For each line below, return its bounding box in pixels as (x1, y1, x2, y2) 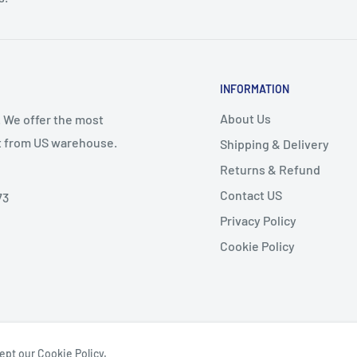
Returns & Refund (220, 161, 320, 177)
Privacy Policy (220, 212, 296, 228)
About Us (220, 110, 271, 126)
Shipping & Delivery (220, 135, 329, 151)
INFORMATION (220, 82, 289, 96)
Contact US (220, 186, 282, 202)
